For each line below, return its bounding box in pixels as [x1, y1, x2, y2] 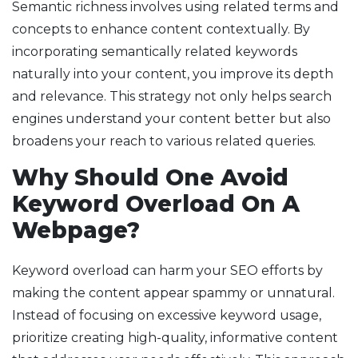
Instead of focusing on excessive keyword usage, [12, 308, 321, 324]
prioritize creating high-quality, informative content [12, 330, 338, 346]
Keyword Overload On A [12, 190, 300, 218]
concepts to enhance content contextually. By [12, 22, 310, 38]
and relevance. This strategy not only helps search [12, 89, 332, 105]
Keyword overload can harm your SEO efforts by [12, 263, 323, 279]
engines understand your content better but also [12, 111, 331, 127]
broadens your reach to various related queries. [12, 133, 316, 149]
